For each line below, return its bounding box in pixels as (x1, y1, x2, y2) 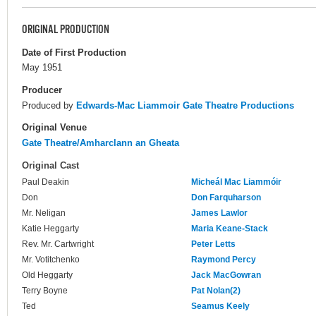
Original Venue (22, 121, 87, 133)
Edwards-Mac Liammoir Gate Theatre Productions (76, 99, 294, 111)
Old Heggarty (22, 270, 73, 281)
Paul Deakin (22, 177, 69, 188)
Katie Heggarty (22, 224, 79, 234)
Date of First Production (22, 47, 126, 58)
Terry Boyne (22, 286, 68, 296)
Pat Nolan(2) (191, 286, 241, 296)
